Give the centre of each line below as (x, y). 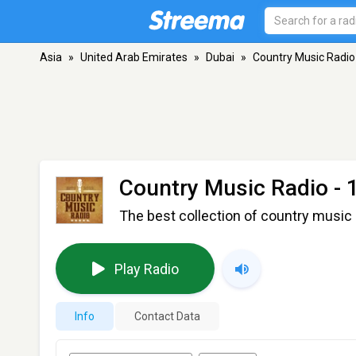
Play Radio (146, 269)
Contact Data (167, 316)
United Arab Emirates (134, 57)
